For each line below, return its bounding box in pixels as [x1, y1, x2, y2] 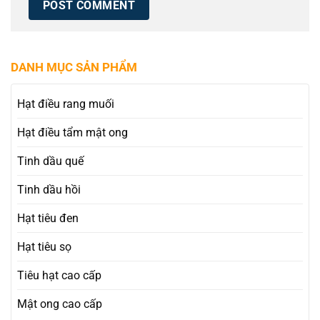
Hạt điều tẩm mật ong [17, 125, 128, 139]
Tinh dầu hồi [17, 182, 81, 196]
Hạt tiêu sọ [17, 239, 71, 254]
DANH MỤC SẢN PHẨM [11, 59, 137, 74]
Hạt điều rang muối [17, 96, 114, 111]
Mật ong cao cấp [17, 296, 102, 311]
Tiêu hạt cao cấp [17, 268, 101, 282]
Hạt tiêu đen [17, 211, 79, 225]
